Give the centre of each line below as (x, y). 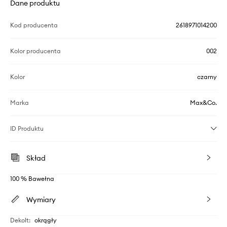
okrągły (46, 220)
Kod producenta (34, 25)
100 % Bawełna (32, 178)
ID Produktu (27, 128)
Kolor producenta (35, 51)
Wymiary (41, 199)
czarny (207, 77)
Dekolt (20, 220)
